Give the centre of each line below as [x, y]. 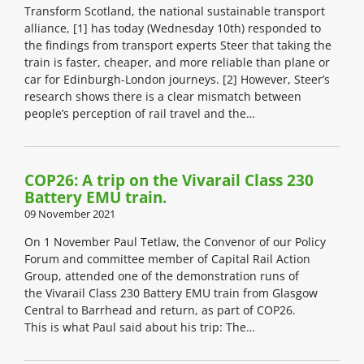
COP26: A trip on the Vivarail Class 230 [169, 181]
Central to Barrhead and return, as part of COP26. [176, 310]
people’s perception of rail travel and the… [140, 114]
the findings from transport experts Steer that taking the [178, 45]
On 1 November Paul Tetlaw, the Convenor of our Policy [175, 242]
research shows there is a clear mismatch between [163, 97]
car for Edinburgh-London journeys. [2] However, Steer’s [177, 80]
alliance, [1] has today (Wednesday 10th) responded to [173, 28]
